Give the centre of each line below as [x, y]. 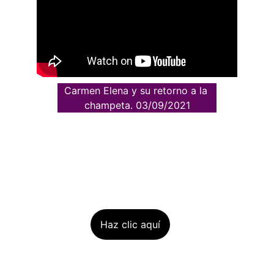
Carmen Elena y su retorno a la [137, 91]
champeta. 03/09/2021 [137, 105]
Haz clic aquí [130, 224]
